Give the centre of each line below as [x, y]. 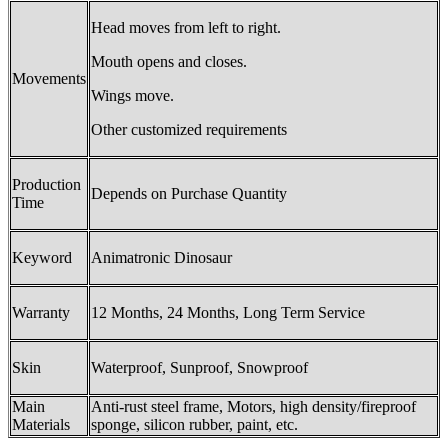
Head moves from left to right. [186, 27]
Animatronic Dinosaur [161, 257]
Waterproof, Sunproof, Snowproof [199, 367]
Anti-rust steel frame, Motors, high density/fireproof [253, 406]
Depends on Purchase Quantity [189, 193]
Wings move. [132, 95]
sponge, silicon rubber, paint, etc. [194, 424]
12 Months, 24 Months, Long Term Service [228, 312]
